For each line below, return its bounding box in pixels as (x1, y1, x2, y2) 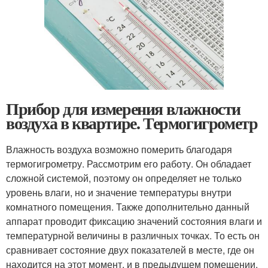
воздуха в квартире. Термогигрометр (6, 111, 258, 135)
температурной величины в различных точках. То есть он (6, 229, 260, 242)
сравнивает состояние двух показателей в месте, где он (6, 243, 254, 257)
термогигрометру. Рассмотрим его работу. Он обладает (6, 157, 251, 170)
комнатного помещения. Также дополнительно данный (6, 200, 249, 214)
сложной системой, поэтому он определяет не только (6, 171, 242, 185)
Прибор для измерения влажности (6, 96, 240, 121)
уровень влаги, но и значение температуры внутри (6, 185, 232, 199)
